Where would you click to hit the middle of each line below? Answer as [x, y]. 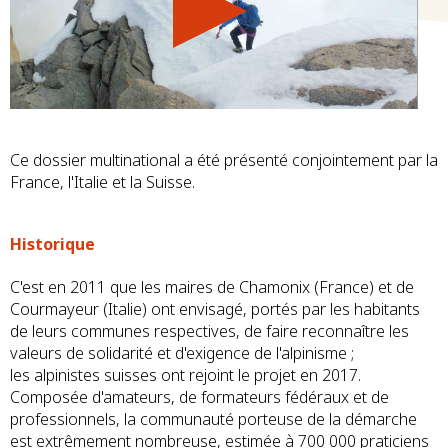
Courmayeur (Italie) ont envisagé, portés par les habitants [215, 309]
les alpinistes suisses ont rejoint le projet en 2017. [185, 375]
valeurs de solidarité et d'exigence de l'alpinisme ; [182, 353]
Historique [52, 244]
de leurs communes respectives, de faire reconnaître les [209, 331]
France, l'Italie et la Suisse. [102, 182]
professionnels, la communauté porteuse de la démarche [213, 419]
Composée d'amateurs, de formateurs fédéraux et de [199, 397]
